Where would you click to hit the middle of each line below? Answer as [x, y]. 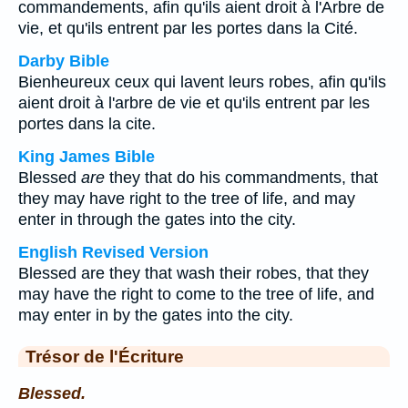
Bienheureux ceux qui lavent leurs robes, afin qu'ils [202, 82]
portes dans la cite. [87, 124]
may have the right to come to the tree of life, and [196, 294]
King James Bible [87, 157]
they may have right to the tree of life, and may [187, 199]
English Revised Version [113, 252]
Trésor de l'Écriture [105, 356]
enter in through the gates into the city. [157, 219]
